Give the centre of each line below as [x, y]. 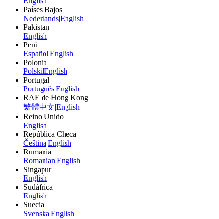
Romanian [39, 160]
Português [39, 88]
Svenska [36, 213]
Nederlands [41, 18]
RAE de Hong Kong [56, 97]
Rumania [37, 152]
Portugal [36, 80]
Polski [33, 71]
